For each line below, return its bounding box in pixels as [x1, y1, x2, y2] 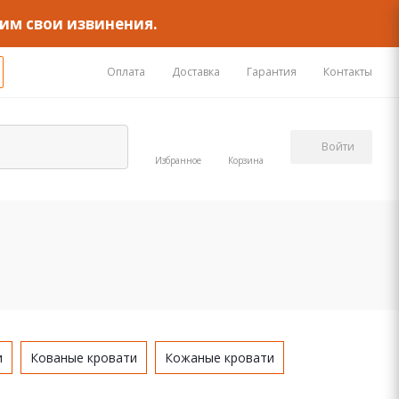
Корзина [228, 153, 264, 167]
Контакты [323, 64, 372, 79]
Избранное [155, 153, 201, 167]
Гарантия [247, 64, 297, 79]
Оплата [107, 64, 145, 79]
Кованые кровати [30, 349, 137, 366]
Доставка [172, 64, 220, 79]
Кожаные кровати [165, 349, 274, 366]
